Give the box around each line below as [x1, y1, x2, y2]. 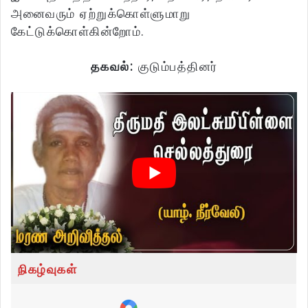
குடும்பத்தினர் [137, 58, 218, 75]
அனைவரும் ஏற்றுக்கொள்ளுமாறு [11, 5, 191, 22]
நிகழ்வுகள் [18, 261, 77, 278]
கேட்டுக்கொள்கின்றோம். [11, 23, 145, 40]
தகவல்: [90, 58, 138, 75]
